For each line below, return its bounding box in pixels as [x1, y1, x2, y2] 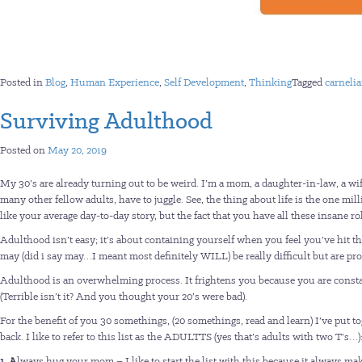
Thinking [249, 75, 292, 89]
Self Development [164, 75, 244, 89]
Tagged [292, 75, 325, 89]
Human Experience [70, 75, 159, 89]
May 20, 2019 [48, 143, 107, 157]
